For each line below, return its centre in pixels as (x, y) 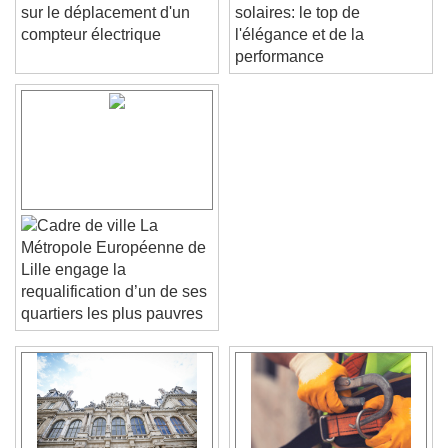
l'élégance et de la (299, 34)
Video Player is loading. (150, 363)
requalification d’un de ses (114, 292)
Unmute (109, 435)
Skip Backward (174, 410)
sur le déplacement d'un (105, 12)
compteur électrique (91, 34)
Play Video (118, 385)
